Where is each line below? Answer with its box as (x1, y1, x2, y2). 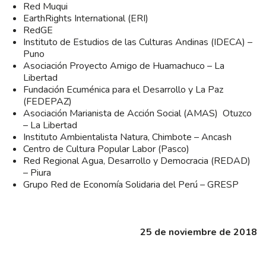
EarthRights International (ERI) (23, 11, 148, 25)
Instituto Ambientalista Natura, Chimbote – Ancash (23, 130, 232, 144)
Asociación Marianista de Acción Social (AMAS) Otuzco (23, 106, 252, 120)
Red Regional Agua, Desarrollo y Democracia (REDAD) (23, 154, 251, 167)
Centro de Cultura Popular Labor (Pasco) (23, 142, 189, 156)
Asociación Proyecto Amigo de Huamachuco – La (23, 59, 224, 72)
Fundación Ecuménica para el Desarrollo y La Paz (23, 83, 223, 96)
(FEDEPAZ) (23, 94, 72, 108)
